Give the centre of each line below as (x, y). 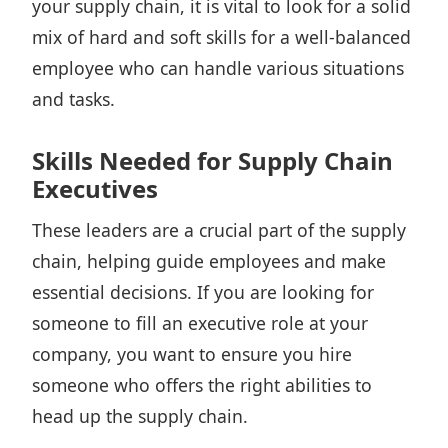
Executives (95, 188)
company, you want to (126, 354)
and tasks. (73, 99)
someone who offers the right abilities (191, 385)
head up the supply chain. (140, 416)
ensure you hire (286, 354)
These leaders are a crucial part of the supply (219, 230)
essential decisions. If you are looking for (203, 292)
